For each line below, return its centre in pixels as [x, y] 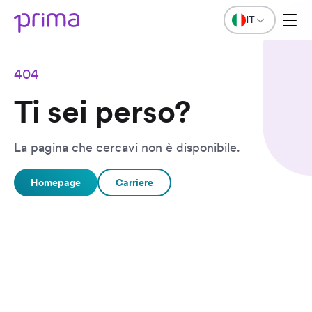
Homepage [56, 182]
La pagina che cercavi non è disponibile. [127, 147]
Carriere [134, 182]
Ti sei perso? [102, 112]
